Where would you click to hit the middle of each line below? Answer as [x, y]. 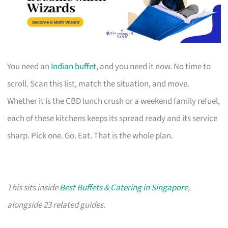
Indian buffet [74, 66]
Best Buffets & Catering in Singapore [124, 188]
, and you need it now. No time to [154, 66]
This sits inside [34, 188]
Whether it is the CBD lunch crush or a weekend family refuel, [114, 101]
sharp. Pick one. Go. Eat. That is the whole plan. [90, 136]
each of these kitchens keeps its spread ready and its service [112, 118]
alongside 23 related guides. [56, 205]
